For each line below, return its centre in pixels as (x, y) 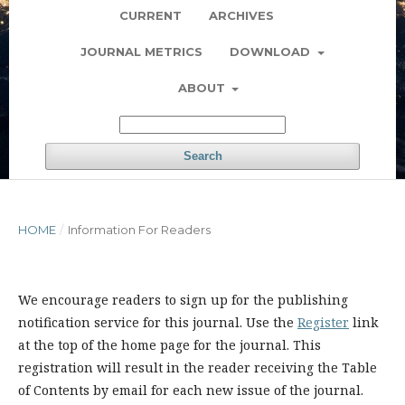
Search (202, 156)
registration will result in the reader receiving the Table (198, 367)
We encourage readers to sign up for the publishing (183, 300)
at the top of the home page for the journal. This (170, 345)
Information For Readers (139, 230)
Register (323, 322)
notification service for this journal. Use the (158, 322)
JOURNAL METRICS (142, 52)
